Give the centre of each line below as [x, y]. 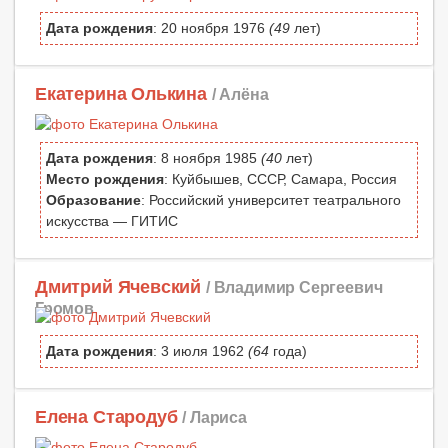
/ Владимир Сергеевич [294, 286]
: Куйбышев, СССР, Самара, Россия [280, 178]
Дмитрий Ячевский [118, 286]
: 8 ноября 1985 [207, 157]
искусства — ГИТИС [112, 220]
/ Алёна [240, 93]
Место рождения [105, 178]
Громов [64, 307]
